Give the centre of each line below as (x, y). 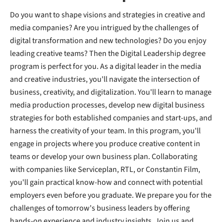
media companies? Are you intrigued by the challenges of (104, 28)
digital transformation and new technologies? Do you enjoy (108, 41)
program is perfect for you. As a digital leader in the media (106, 66)
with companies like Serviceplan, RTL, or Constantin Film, (105, 169)
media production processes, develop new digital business (107, 105)
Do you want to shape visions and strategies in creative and (108, 15)
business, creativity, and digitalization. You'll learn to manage (111, 92)
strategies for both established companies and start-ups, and (111, 118)
